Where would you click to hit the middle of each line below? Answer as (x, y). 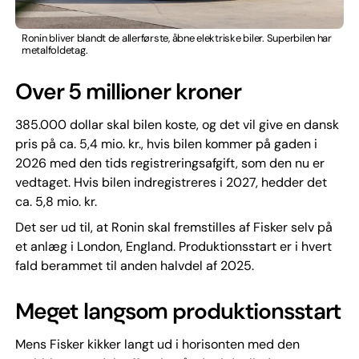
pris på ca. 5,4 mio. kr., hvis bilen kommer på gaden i (166, 144)
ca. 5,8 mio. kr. (56, 202)
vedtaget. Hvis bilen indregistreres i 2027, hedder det (171, 183)
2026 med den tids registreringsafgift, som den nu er (169, 163)
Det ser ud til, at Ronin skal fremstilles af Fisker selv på (173, 228)
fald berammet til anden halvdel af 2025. (134, 266)
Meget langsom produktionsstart (178, 312)
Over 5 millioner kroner (128, 92)
